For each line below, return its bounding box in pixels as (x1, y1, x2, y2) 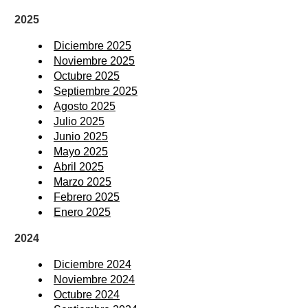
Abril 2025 (54, 160, 104, 173)
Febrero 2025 (54, 190, 120, 203)
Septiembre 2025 (54, 85, 137, 97)
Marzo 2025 (54, 175, 111, 188)
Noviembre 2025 (54, 54, 135, 67)
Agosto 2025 (54, 100, 115, 112)
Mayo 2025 (54, 145, 108, 157)
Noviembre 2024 (54, 273, 135, 285)
